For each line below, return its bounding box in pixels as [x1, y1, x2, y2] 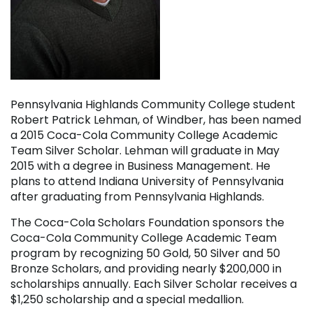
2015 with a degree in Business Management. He [10, 157, 270, 174]
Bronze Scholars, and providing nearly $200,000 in [10, 260, 282, 277]
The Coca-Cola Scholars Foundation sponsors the [10, 214, 284, 231]
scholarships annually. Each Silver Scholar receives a [10, 275, 297, 292]
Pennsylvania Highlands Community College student [10, 96, 296, 112]
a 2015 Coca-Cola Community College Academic [10, 126, 278, 143]
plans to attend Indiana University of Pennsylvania [10, 173, 284, 189]
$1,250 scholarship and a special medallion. [10, 291, 244, 307]
